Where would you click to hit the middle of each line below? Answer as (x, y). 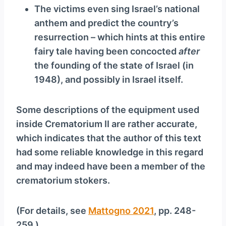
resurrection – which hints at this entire (120, 37)
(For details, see (52, 211)
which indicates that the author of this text (109, 138)
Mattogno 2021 (121, 211)
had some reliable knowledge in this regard (110, 152)
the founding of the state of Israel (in (114, 66)
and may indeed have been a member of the (111, 166)
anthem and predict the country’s (106, 23)
